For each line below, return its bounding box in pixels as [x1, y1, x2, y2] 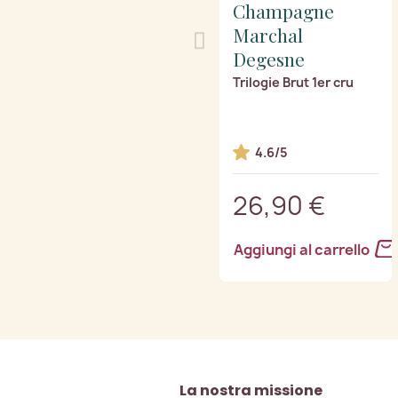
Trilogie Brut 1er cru [233, 73, 354, 91]
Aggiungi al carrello [234, 239, 372, 259]
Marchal [233, 21, 303, 47]
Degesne [233, 45, 305, 71]
